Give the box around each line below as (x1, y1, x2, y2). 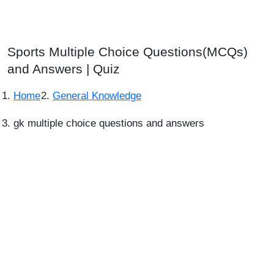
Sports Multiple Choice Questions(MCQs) (7, 45, 248, 59)
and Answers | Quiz (7, 62, 120, 76)
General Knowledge (53, 90, 141, 102)
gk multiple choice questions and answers (13, 117, 204, 129)
